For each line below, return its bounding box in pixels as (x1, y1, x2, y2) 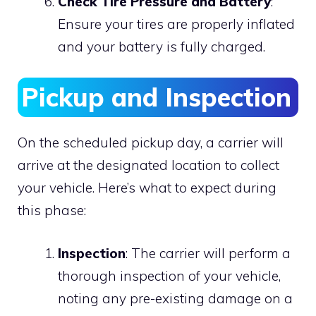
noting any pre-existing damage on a (58, 289, 293, 307)
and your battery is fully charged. (58, 37, 265, 55)
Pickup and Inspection (21, 81, 291, 114)
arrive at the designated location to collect (18, 157, 279, 174)
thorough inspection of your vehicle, (58, 267, 281, 284)
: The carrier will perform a (126, 244, 291, 262)
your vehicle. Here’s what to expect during (18, 179, 276, 197)
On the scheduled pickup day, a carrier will (18, 134, 284, 152)
